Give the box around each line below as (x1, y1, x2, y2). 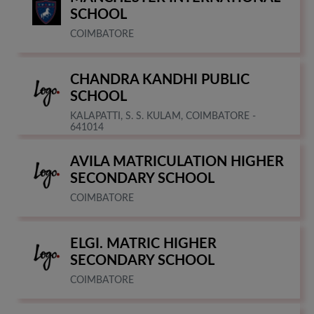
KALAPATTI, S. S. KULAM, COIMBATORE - (70, 111, 256, 121)
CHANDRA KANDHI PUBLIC (70, 72, 250, 87)
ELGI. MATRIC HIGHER (70, 236, 217, 251)
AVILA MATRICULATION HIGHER (70, 154, 284, 169)
